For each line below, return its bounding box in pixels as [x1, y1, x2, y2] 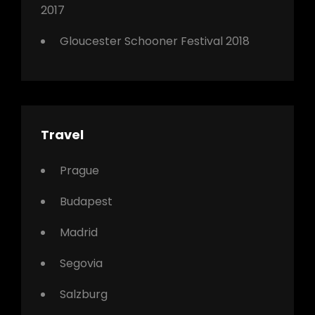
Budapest [60, 193, 112, 210]
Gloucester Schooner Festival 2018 [60, 32, 250, 49]
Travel [41, 125, 84, 143]
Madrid [60, 224, 98, 240]
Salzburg [60, 285, 108, 302]
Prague [60, 162, 99, 179]
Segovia [60, 255, 103, 271]
